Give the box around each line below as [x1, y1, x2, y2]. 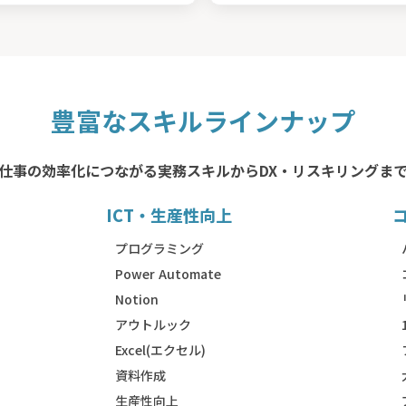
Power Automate [114, 265, 221, 283]
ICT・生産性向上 [105, 203, 232, 227]
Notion [114, 290, 159, 308]
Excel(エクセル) [114, 341, 206, 359]
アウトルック [114, 315, 191, 333]
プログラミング [114, 239, 204, 257]
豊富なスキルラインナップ [51, 102, 355, 139]
